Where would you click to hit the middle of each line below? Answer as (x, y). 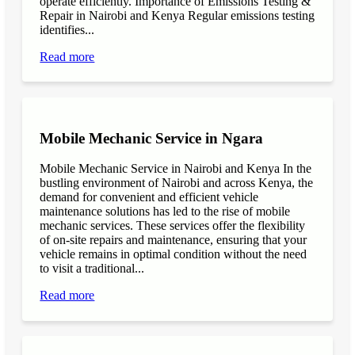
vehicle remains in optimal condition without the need (174, 254)
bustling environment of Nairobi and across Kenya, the (177, 183)
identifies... (67, 30)
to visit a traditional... (92, 269)
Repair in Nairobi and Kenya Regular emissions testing (177, 16)
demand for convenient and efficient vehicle (149, 197)
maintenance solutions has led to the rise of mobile (165, 212)
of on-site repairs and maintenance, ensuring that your (174, 240)
